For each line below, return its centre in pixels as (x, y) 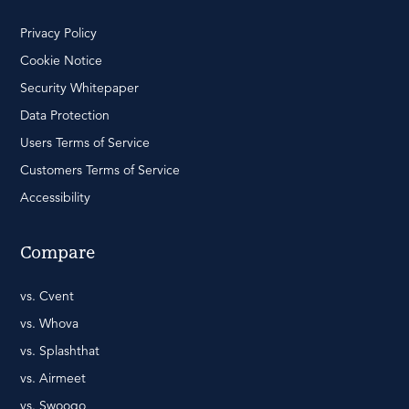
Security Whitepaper (79, 88)
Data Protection (65, 115)
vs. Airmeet (53, 378)
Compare (58, 254)
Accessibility (55, 198)
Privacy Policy (58, 33)
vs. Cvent (47, 296)
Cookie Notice (61, 61)
